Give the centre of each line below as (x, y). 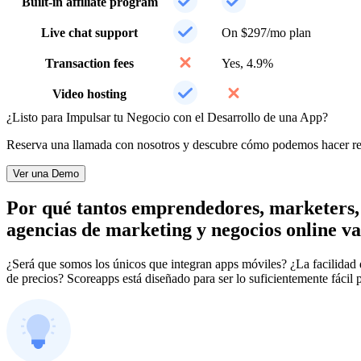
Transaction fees (89, 63)
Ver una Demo (46, 173)
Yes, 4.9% (247, 63)
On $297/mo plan (266, 32)
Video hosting (89, 93)
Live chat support (89, 32)
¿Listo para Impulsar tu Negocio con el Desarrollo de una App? (167, 117)
